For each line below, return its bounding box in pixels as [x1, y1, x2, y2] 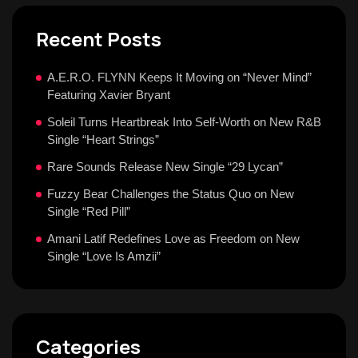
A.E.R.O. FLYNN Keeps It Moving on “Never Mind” [47, 70, 312, 84]
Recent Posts [36, 26, 161, 52]
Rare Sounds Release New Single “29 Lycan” [47, 160, 283, 173]
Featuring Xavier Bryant [47, 88, 170, 101]
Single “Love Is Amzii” [47, 249, 161, 263]
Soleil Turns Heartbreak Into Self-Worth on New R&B [47, 115, 321, 129]
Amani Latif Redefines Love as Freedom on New [47, 232, 300, 245]
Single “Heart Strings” [47, 133, 159, 146]
